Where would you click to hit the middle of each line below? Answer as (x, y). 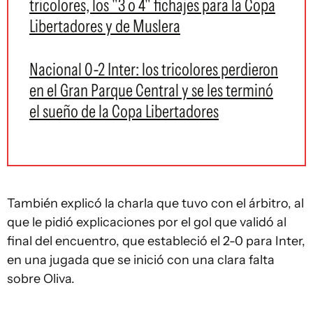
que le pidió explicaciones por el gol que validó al (147, 222)
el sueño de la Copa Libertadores (124, 111)
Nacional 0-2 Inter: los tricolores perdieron (154, 69)
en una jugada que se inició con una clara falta (141, 260)
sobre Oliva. (41, 279)
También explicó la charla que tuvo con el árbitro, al (155, 203)
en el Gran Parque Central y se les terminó (151, 90)
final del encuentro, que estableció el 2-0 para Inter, (156, 241)
